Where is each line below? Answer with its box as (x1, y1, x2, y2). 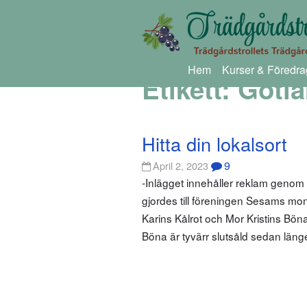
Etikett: (142, 70, 238, 108)
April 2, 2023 (153, 158, 209, 173)
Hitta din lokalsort (142, 130, 287, 157)
